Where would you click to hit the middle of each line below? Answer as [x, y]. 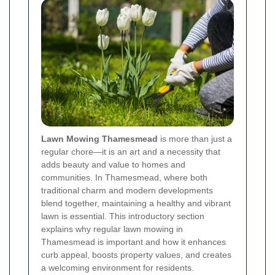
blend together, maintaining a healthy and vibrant [136, 203]
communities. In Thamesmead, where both [124, 178]
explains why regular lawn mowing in [112, 229]
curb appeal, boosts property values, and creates [136, 255]
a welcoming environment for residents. [118, 268]
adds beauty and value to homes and [113, 165]
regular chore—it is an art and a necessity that [131, 152]
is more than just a [195, 139]
